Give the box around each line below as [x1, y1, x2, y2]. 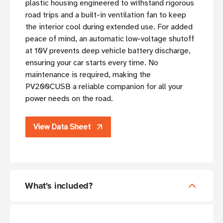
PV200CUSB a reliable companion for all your [25, 82, 183, 92]
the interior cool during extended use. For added [25, 22, 193, 32]
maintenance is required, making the [25, 70, 151, 80]
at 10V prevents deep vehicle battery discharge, [25, 46, 191, 56]
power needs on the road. [25, 94, 113, 104]
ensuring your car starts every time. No [25, 58, 158, 68]
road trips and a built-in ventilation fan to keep [25, 10, 186, 20]
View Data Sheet [33, 122, 91, 132]
